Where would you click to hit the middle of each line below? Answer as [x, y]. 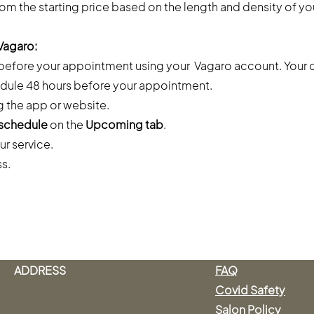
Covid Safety [250, 290]
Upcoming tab [124, 125]
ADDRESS [41, 271]
